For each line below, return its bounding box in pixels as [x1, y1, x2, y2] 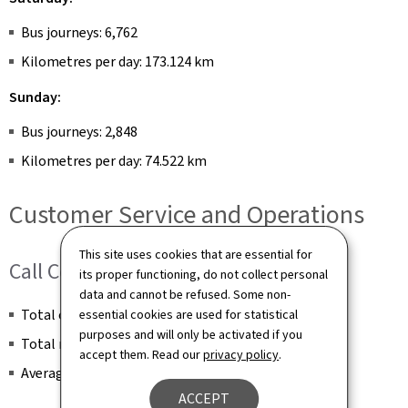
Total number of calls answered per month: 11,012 [21, 334, 334, 353]
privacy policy [203, 345, 280, 363]
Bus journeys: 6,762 [21, 23, 138, 42]
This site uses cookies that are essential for [79, 245, 313, 263]
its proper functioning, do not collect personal [79, 265, 329, 283]
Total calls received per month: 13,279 [21, 305, 257, 324]
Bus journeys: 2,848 [21, 122, 138, 141]
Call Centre [9, 257, 108, 286]
